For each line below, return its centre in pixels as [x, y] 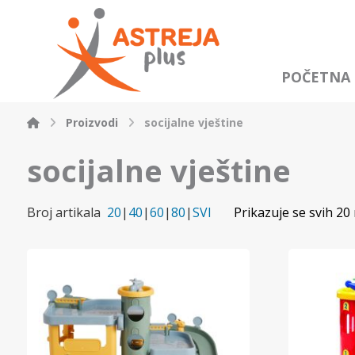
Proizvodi [92, 123]
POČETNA [316, 77]
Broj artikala [63, 213]
